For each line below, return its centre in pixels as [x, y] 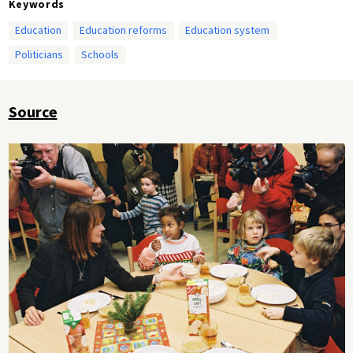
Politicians [39, 54]
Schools [100, 54]
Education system [228, 30]
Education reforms [124, 30]
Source [33, 112]
